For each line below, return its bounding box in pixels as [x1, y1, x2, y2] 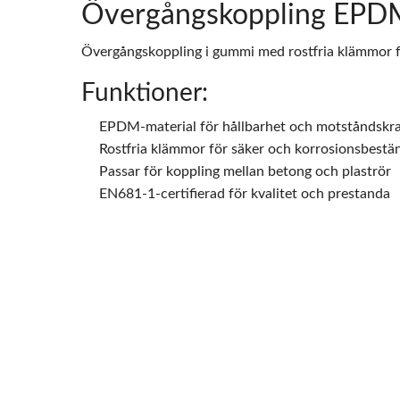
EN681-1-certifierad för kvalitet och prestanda [98, 187, 390, 201]
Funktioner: [80, 80, 208, 105]
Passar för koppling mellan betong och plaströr [98, 164, 391, 179]
